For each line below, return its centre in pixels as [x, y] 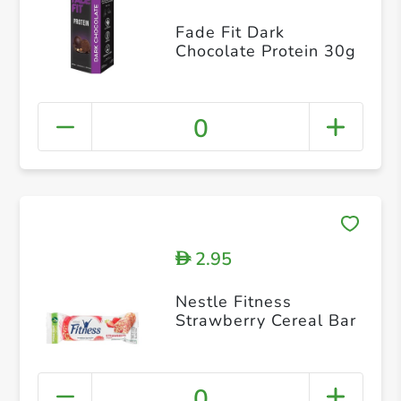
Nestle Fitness [233, 302]
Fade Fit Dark [230, 33]
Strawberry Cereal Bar [265, 321]
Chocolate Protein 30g [265, 51]
